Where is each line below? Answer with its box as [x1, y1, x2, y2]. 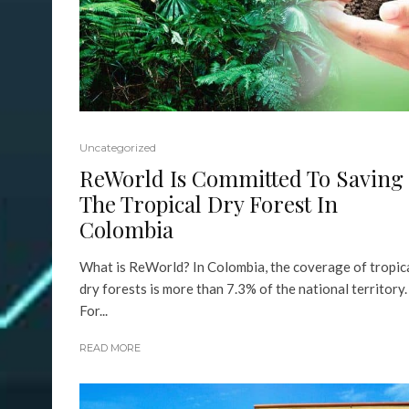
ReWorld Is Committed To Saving [79, 163, 404, 194]
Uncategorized [79, 141, 156, 155]
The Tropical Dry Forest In [79, 189, 338, 219]
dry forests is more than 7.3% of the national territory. [79, 280, 407, 298]
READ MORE [79, 341, 141, 355]
